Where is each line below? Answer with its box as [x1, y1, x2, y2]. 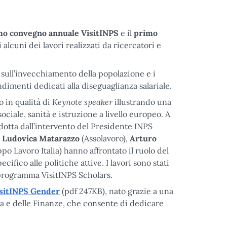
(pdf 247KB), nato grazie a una [60, 186, 173, 196]
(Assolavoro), [80, 133, 130, 143]
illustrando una [112, 97, 171, 107]
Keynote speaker [52, 96, 112, 107]
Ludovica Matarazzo [2, 133, 80, 143]
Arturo [130, 133, 157, 143]
